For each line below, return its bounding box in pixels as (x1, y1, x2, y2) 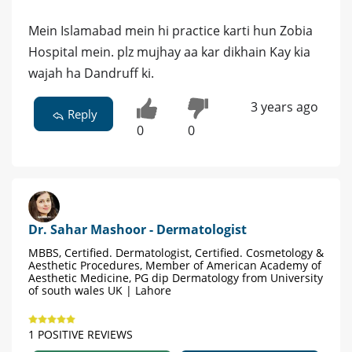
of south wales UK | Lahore (28, 283, 171, 299)
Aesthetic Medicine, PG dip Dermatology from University (28, 270, 323, 286)
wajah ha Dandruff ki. (28, 64, 154, 82)
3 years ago (250, 97, 318, 115)
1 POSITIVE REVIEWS (28, 327, 133, 343)
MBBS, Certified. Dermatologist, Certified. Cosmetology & (28, 245, 324, 261)
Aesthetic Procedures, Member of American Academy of (28, 258, 321, 273)
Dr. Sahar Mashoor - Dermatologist (28, 221, 247, 239)
